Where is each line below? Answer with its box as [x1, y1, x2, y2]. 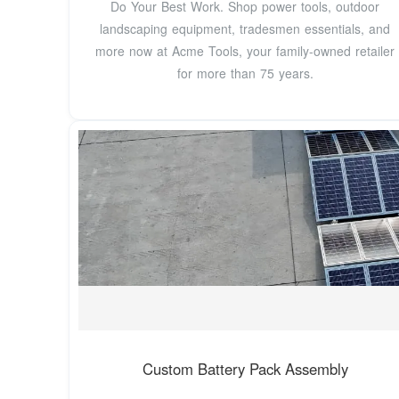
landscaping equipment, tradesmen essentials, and [100, 20, 391, 38]
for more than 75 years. [176, 64, 313, 83]
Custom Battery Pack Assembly [142, 357, 348, 379]
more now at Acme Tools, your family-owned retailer [95, 42, 395, 61]
